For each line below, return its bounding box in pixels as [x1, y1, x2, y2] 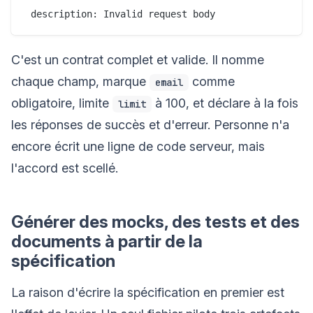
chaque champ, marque [11, 73, 150, 89]
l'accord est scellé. [11, 160, 118, 175]
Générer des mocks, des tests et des [11, 211, 300, 232]
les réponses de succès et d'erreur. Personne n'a [11, 117, 289, 132]
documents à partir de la [11, 231, 203, 252]
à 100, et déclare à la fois [152, 95, 298, 110]
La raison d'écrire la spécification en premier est [11, 284, 284, 300]
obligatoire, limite [11, 95, 112, 110]
